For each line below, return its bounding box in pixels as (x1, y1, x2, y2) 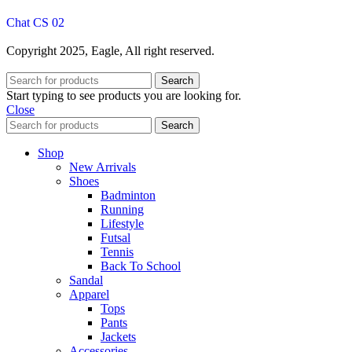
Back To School (101, 258, 181, 273)
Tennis (101, 244, 134, 258)
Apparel (69, 287, 109, 301)
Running (101, 202, 144, 216)
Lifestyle (101, 216, 144, 230)
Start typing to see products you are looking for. (6, 88, 241, 102)
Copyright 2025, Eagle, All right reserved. (6, 43, 214, 57)
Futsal (101, 230, 130, 244)
